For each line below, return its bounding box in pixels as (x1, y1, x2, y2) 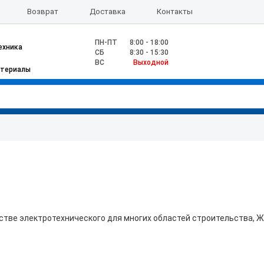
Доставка (89, 7, 126, 16)
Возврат (27, 7, 58, 16)
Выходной (133, 58, 169, 67)
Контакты (157, 7, 193, 16)
